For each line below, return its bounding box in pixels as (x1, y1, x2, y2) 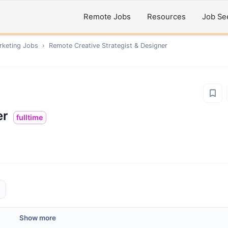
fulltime (16, 113, 43, 122)
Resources (147, 12, 186, 21)
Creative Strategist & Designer (74, 42, 167, 49)
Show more (19, 214, 56, 222)
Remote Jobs (83, 12, 131, 21)
